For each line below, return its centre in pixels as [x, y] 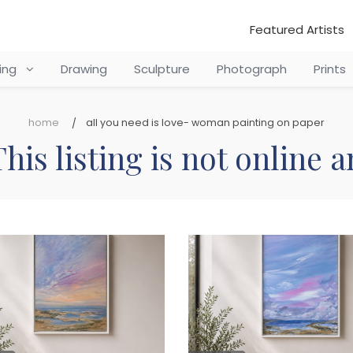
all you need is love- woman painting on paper [205, 123]
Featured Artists [297, 30]
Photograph [251, 69]
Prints [329, 69]
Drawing [84, 69]
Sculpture [162, 69]
